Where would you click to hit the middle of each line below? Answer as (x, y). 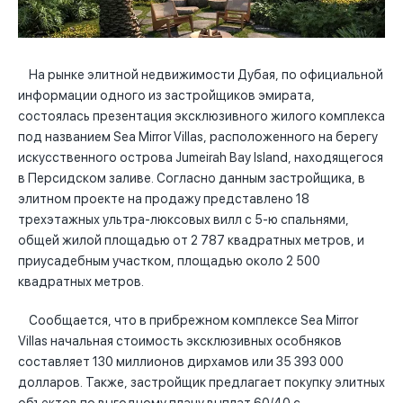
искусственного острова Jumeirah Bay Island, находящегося (201, 157)
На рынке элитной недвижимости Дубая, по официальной (201, 75)
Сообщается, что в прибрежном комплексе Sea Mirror (188, 321)
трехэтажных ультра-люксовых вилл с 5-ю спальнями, (184, 219)
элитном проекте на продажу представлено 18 (164, 199)
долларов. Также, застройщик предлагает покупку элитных (201, 383)
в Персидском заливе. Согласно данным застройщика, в (192, 178)
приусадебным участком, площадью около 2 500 (169, 261)
